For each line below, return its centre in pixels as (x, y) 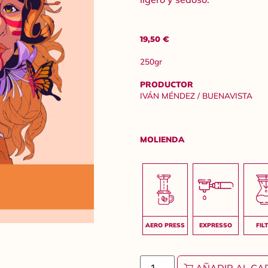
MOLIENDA (162, 139)
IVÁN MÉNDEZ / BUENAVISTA (196, 95)
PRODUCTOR (167, 84)
